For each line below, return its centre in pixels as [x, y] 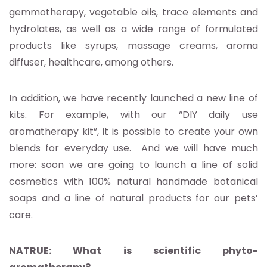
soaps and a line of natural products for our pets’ [133, 198]
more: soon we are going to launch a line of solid [133, 165]
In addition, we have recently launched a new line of [133, 98]
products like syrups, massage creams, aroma [133, 46]
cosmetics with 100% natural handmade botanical [133, 182]
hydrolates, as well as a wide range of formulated [133, 29]
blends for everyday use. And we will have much [133, 148]
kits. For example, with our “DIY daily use [133, 115]
